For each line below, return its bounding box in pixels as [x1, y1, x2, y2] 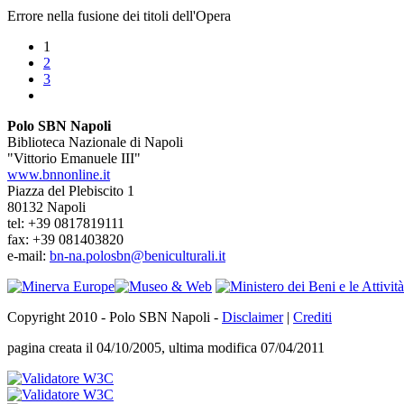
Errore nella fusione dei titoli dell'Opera [7, 8, 231, 24]
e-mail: [7, 248, 50, 264]
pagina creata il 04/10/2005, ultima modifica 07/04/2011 [7, 340, 325, 356]
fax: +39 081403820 [7, 232, 124, 248]
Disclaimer [222, 309, 283, 326]
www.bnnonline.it [7, 167, 110, 183]
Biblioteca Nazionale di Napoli [7, 134, 183, 151]
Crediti [293, 309, 332, 326]
